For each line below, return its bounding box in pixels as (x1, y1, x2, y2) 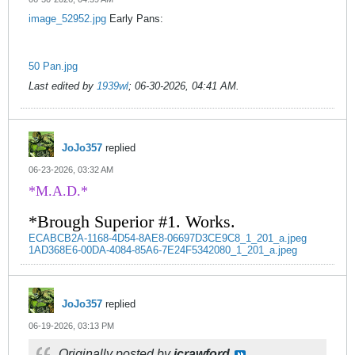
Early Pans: (106, 13, 163, 25)
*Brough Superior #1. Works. (29, 212, 235, 231)
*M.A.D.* (29, 183, 88, 199)
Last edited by (29, 80, 97, 92)
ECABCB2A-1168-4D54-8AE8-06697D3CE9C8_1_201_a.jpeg (29, 232, 307, 244)
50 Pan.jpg (29, 60, 78, 72)
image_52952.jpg (29, 13, 106, 25)
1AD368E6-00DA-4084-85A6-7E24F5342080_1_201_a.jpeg (29, 244, 297, 256)
